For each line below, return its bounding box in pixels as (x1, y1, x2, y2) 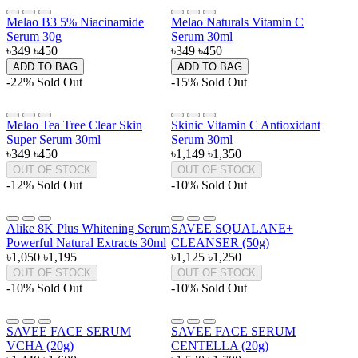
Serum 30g (6, 30, 62, 44)
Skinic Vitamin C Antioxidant (171, 118, 320, 133)
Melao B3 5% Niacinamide (6, 15, 144, 30)
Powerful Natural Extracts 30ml (6, 236, 166, 250)
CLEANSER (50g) (171, 236, 269, 250)
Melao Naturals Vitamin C (171, 15, 304, 30)
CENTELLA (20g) (171, 339, 268, 353)
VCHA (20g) (6, 339, 74, 353)
